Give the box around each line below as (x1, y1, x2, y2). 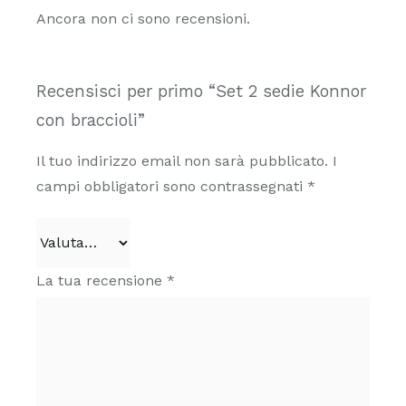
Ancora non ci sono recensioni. (35, 10, 250, 27)
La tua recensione (35, 271, 167, 289)
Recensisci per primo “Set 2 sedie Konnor (35, 82, 366, 101)
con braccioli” (35, 111, 145, 130)
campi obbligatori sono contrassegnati (35, 177, 307, 195)
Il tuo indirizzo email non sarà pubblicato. (35, 151, 328, 169)
